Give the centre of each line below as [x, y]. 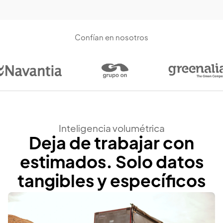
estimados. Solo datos [111, 164]
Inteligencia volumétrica [111, 129]
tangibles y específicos [111, 183]
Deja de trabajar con [111, 145]
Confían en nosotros [111, 38]
